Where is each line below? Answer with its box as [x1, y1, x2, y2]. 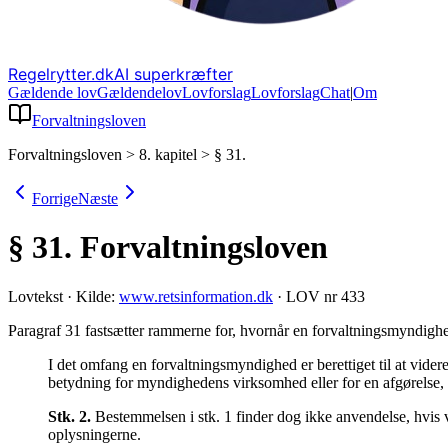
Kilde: [76, 287, 115, 305]
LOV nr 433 [286, 287, 365, 305]
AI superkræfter [114, 64, 233, 84]
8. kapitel [139, 146, 197, 163]
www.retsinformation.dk [119, 287, 273, 305]
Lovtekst [8, 287, 63, 305]
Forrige [32, 190, 78, 207]
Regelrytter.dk [8, 64, 114, 84]
